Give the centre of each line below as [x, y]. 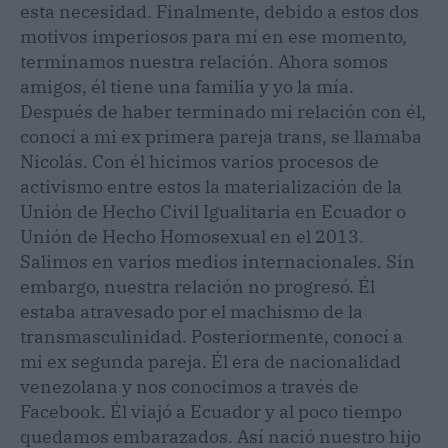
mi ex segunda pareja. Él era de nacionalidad [210, 361]
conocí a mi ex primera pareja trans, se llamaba [221, 136]
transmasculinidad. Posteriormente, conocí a [211, 336]
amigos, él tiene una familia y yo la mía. [187, 86]
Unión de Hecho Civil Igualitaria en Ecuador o [213, 211]
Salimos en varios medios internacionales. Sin [217, 261]
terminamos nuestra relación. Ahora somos [204, 61]
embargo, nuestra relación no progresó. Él [197, 286]
